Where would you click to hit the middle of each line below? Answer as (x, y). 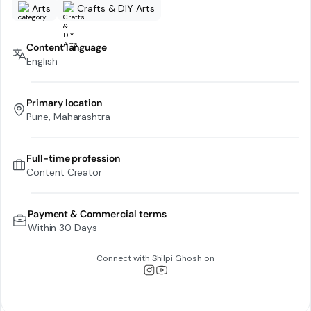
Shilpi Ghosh (177, 258)
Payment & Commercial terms (97, 214)
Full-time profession (73, 158)
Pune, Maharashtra (68, 117)
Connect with (124, 258)
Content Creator (64, 172)
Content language (67, 47)
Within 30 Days (62, 228)
